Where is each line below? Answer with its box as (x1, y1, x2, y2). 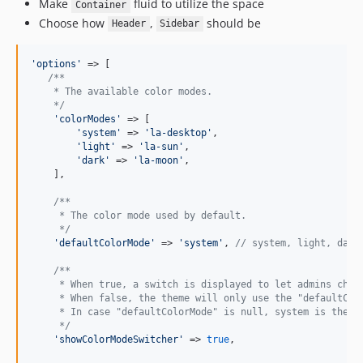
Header (111, 18, 146, 30)
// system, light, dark (235, 237, 360, 249)
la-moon (139, 154, 178, 166)
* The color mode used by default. (31, 209, 246, 221)
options (36, 58, 76, 70)
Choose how (39, 15, 108, 31)
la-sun (144, 140, 178, 152)
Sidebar (160, 18, 200, 30)
